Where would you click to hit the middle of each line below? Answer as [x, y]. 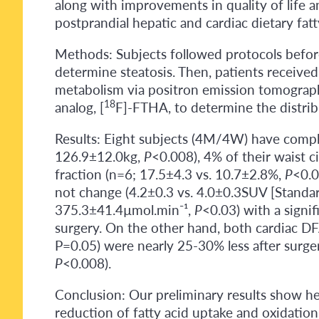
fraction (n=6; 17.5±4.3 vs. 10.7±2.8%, [170, 174]
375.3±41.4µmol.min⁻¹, [125, 210]
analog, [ [79, 108]
